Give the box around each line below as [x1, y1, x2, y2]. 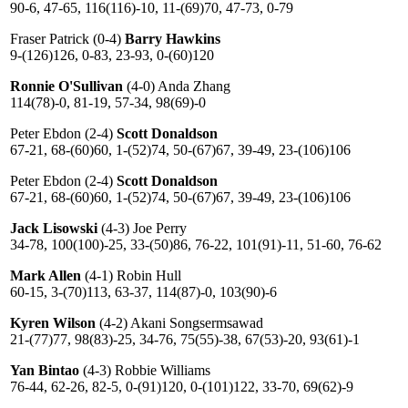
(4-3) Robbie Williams [79, 362, 210, 378]
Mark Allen [10, 268, 81, 283]
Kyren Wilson [10, 315, 96, 331]
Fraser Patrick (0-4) [10, 31, 125, 46]
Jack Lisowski [10, 220, 97, 236]
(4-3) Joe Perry [97, 220, 187, 236]
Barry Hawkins [125, 31, 220, 46]
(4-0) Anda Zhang [123, 78, 230, 94]
